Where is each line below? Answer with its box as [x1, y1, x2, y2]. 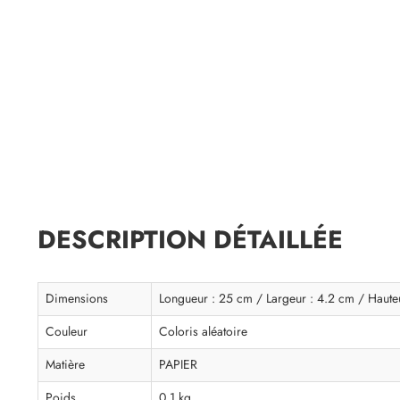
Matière [46, 356, 85, 373]
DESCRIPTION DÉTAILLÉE [37, 222, 343, 257]
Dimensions [46, 290, 108, 307]
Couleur [46, 323, 87, 340]
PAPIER [159, 356, 197, 373]
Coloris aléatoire [159, 323, 247, 340]
